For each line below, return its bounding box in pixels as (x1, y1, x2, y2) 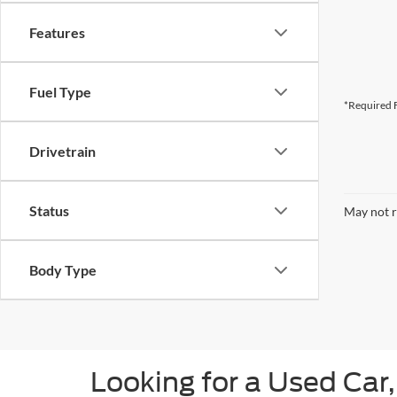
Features (29, 24, 85, 41)
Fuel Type (29, 83, 91, 100)
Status (29, 202, 69, 219)
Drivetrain (29, 143, 96, 160)
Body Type (29, 261, 97, 278)
